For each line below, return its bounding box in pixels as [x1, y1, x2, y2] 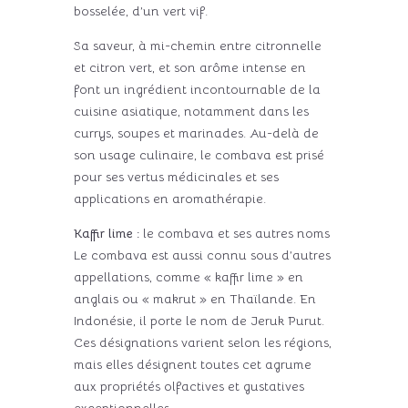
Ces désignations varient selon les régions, [73, 333, 331, 351]
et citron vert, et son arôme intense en [73, 58, 306, 76]
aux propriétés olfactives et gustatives [73, 377, 304, 394]
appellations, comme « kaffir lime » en [73, 268, 303, 285]
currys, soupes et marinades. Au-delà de [73, 124, 319, 141]
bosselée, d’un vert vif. [73, 2, 208, 19]
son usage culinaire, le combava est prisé [73, 146, 324, 163]
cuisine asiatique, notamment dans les [73, 102, 309, 119]
